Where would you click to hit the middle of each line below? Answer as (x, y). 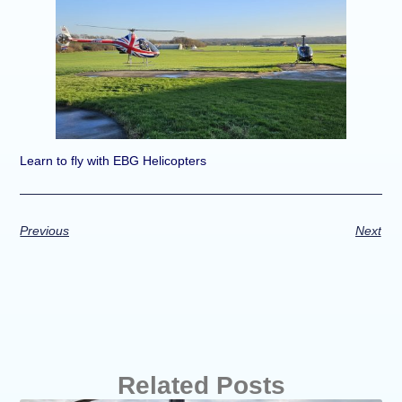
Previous (45, 231)
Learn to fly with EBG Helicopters (114, 160)
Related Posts (201, 386)
